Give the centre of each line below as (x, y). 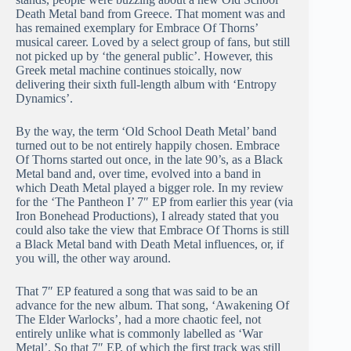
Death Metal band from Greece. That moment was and (150, 14)
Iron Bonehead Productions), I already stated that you (147, 216)
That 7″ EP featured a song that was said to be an (137, 291)
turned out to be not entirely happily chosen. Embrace (148, 146)
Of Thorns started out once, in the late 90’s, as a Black (149, 160)
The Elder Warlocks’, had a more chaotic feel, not (138, 320)
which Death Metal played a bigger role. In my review (150, 188)
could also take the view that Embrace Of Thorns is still (152, 230)
